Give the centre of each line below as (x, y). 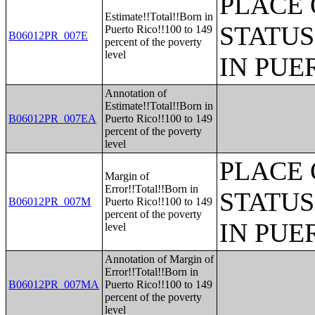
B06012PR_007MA (54, 284)
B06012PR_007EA (53, 118)
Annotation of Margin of (160, 259)
